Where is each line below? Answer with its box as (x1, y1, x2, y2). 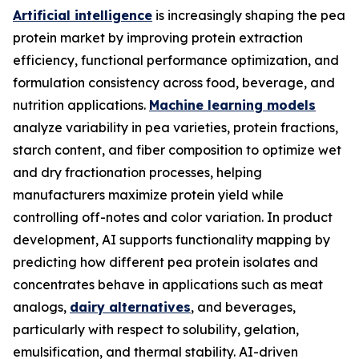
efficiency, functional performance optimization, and (13, 51, 339, 68)
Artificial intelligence (13, 6, 152, 23)
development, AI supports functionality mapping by (13, 231, 330, 248)
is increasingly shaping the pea (152, 6, 345, 23)
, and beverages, (191, 298, 296, 315)
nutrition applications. (13, 96, 149, 113)
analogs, (13, 298, 70, 315)
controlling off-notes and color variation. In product (13, 208, 333, 225)
